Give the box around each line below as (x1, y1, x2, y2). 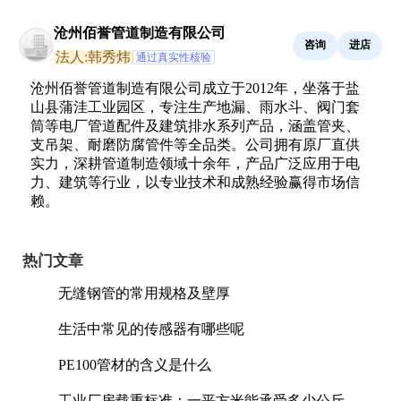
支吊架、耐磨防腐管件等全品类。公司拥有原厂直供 (30, 136, 360, 152)
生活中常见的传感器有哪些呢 (58, 320, 244, 337)
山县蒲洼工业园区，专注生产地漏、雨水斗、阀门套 (30, 98, 360, 115)
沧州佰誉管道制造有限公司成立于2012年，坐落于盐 (30, 80, 360, 96)
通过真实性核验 (136, 50, 211, 64)
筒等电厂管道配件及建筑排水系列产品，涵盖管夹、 (30, 117, 360, 133)
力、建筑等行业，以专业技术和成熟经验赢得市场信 (30, 174, 360, 190)
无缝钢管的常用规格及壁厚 (58, 285, 230, 301)
